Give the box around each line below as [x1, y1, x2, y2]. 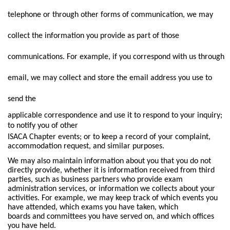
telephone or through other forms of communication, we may [7, 11, 213, 20]
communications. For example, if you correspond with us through [7, 53, 224, 62]
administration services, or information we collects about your [7, 184, 215, 193]
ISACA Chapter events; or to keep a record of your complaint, [7, 132, 210, 141]
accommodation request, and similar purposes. [7, 142, 164, 150]
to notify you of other [7, 122, 78, 130]
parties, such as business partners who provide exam [7, 175, 183, 184]
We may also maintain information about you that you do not [7, 157, 211, 165]
